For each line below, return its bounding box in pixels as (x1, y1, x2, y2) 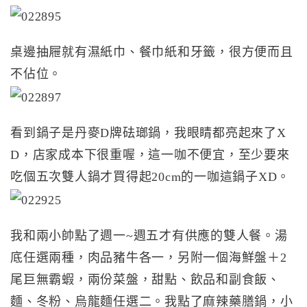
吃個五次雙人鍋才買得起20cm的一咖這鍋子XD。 (10, 170, 290, 184)
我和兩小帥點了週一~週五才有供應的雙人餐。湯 (10, 228, 288, 243)
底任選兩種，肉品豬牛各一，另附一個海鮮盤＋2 (10, 250, 287, 265)
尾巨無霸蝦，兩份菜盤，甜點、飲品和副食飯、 (10, 272, 280, 286)
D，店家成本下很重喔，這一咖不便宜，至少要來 (10, 148, 290, 162)
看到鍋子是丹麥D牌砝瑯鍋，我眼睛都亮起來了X (10, 126, 286, 140)
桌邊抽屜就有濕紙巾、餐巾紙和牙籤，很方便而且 (10, 45, 293, 60)
